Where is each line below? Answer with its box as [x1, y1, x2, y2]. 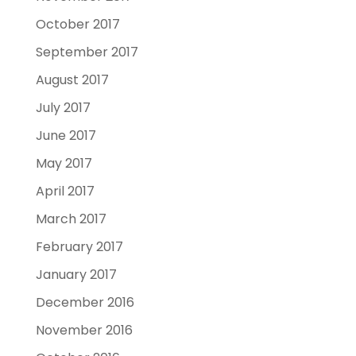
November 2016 [35, 320, 133, 339]
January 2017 [35, 265, 117, 284]
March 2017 [35, 209, 106, 228]
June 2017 [35, 126, 96, 145]
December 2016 [35, 292, 134, 311]
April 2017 [35, 181, 95, 200]
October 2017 [35, 14, 120, 33]
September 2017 [35, 42, 138, 61]
